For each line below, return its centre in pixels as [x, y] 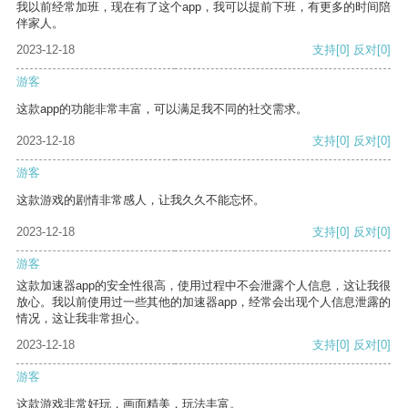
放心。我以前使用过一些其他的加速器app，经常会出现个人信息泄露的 [204, 302]
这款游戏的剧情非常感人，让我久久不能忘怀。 [141, 200]
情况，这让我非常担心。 [82, 319]
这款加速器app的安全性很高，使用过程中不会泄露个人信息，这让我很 [204, 286]
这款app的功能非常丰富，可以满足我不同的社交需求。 [162, 109]
